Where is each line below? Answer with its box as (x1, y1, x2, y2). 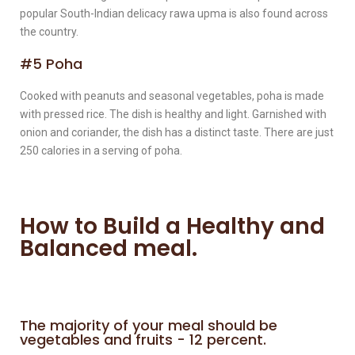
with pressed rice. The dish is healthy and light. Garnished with (20, 107, 326, 120)
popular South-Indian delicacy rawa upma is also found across (20, 6, 328, 20)
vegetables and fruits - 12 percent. (20, 329, 266, 349)
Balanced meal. (20, 232, 197, 264)
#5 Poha (20, 53, 82, 74)
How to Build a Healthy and (20, 210, 325, 242)
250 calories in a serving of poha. (20, 143, 182, 157)
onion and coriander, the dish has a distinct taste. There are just (20, 125, 334, 139)
